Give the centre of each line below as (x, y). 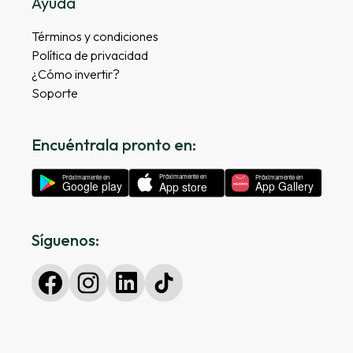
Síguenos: (65, 240)
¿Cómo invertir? (76, 74)
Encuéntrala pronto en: (114, 145)
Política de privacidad (90, 56)
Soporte (55, 93)
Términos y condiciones (95, 37)
